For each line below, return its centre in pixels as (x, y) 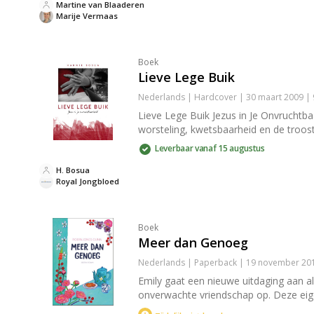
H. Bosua (73, 170)
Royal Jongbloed (88, 181)
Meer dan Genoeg (193, 243)
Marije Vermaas (87, 16)
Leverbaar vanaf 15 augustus (210, 149)
